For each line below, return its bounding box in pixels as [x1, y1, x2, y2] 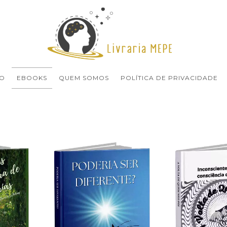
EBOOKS [17, 74, 47, 82]
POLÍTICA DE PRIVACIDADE [121, 74, 218, 82]
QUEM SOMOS [59, 74, 109, 82]
